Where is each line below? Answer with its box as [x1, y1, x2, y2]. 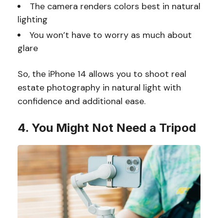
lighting [17, 14, 48, 26]
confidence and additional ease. [17, 95, 148, 108]
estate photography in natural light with [17, 82, 181, 94]
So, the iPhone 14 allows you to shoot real [17, 68, 186, 80]
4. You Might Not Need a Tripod [17, 121, 196, 135]
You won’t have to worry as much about [29, 29, 192, 41]
